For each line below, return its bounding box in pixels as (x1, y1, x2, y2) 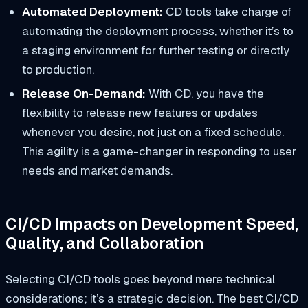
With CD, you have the (145, 85, 264, 101)
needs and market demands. (21, 162, 173, 178)
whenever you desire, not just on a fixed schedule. (21, 124, 284, 140)
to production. (21, 61, 94, 77)
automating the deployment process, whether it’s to (21, 23, 294, 38)
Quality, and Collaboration (5, 233, 205, 254)
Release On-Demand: (21, 85, 146, 101)
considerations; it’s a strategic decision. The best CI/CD (5, 290, 298, 306)
